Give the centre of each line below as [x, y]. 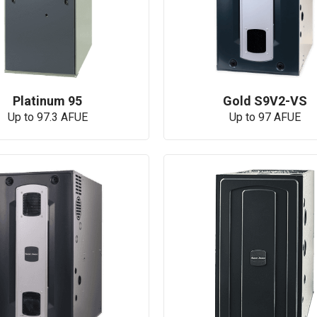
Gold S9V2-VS [265, 100]
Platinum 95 [48, 100]
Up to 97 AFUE [265, 117]
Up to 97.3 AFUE [47, 117]
